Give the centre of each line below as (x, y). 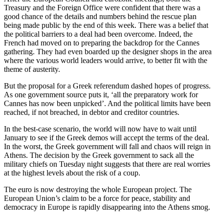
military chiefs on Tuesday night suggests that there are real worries (107, 164)
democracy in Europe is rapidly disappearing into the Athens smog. (108, 207)
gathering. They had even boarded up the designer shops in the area (108, 52)
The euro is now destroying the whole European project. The (98, 190)
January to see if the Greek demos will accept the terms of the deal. (107, 138)
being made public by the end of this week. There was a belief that (106, 25)
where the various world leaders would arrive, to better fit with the (106, 61)
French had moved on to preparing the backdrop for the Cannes (102, 43)
